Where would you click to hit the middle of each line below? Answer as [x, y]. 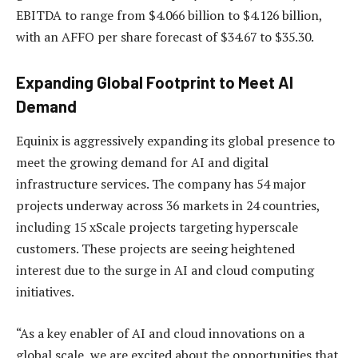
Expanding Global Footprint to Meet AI [155, 83]
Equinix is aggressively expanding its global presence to [175, 141]
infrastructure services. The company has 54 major [161, 184]
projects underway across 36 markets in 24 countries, [168, 206]
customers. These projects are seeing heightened [155, 249]
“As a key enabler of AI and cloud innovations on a [160, 333]
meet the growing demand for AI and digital [142, 163]
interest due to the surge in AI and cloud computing [165, 270]
